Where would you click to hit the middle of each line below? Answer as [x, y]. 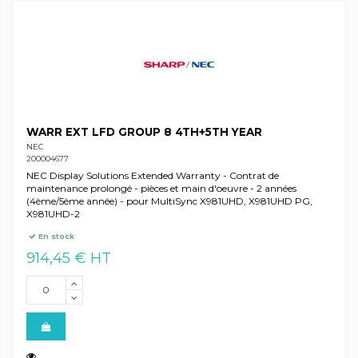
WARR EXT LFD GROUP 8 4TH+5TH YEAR [144, 131]
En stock [56, 237]
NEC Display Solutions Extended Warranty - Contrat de [152, 175]
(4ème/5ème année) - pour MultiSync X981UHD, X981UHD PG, [169, 201]
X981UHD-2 [53, 213]
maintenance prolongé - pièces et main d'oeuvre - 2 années [161, 188]
